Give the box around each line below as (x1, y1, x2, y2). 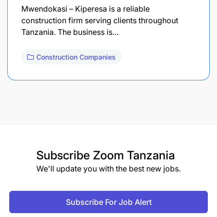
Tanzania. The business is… (21, 27, 119, 37)
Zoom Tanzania (93, 148, 175, 162)
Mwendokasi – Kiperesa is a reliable (21, 3, 150, 14)
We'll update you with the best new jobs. (36, 163, 181, 173)
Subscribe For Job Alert (65, 197, 152, 207)
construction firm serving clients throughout (21, 15, 178, 25)
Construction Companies (36, 52, 116, 61)
